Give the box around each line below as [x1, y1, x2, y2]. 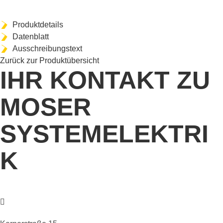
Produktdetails [12, 20, 63, 29]
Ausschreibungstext [12, 44, 82, 53]
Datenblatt [12, 32, 49, 41]
